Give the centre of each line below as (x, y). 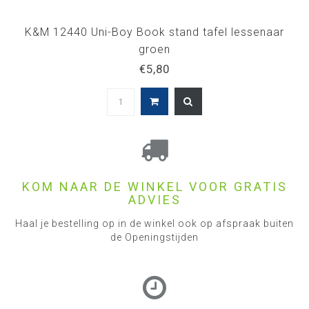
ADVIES (154, 200)
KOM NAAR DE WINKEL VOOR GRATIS (154, 187)
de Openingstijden (154, 237)
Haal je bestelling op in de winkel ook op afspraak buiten (154, 223)
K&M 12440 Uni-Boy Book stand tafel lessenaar (154, 32)
